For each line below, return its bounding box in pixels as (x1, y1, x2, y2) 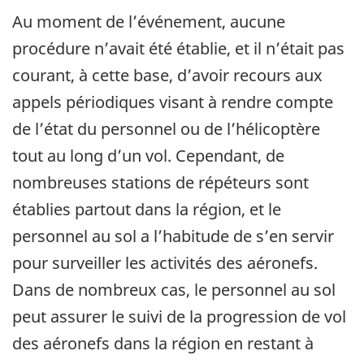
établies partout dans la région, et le (12, 198, 281, 221)
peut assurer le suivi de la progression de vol (12, 305, 346, 328)
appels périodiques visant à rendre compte (12, 91, 333, 114)
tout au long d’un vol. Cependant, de (12, 145, 284, 167)
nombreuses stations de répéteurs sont (12, 171, 309, 194)
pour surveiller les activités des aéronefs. (12, 252, 318, 275)
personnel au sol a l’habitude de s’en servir (12, 225, 334, 248)
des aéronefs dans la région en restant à (12, 332, 314, 355)
